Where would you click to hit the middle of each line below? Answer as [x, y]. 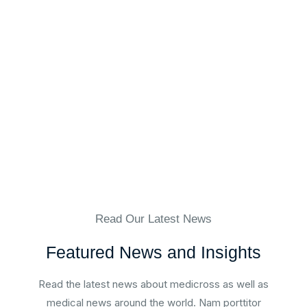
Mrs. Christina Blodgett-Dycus [149, 15]
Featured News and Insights [153, 252]
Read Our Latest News [153, 219]
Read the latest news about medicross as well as [153, 284]
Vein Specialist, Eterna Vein [135, 35]
